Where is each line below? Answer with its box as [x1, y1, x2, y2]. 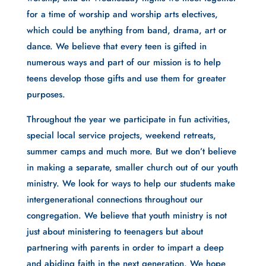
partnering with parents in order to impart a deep [26, 241, 224, 254]
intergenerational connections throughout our [26, 193, 203, 206]
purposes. [26, 88, 65, 101]
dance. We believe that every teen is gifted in [26, 40, 207, 53]
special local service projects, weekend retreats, [26, 129, 216, 142]
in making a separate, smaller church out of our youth [26, 161, 238, 174]
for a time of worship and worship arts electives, [26, 8, 218, 21]
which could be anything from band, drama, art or [26, 24, 227, 37]
